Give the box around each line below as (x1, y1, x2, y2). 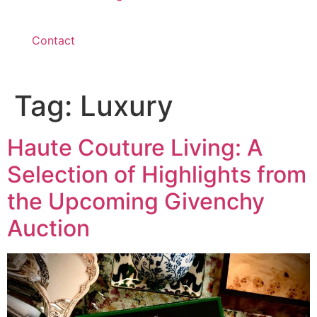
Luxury (80, 88, 173, 123)
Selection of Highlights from (7, 160, 306, 188)
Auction (7, 214, 90, 242)
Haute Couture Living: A (7, 133, 263, 161)
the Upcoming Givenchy (7, 187, 265, 215)
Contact (32, 33, 75, 47)
